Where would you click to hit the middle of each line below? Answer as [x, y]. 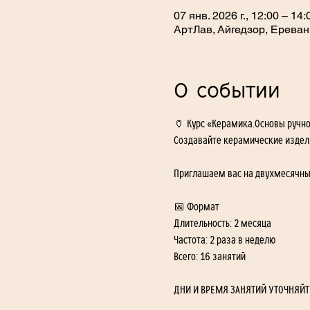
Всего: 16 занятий [209, 256]
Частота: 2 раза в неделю [224, 240]
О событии [227, 91]
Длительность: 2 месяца [222, 223]
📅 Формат [196, 207]
